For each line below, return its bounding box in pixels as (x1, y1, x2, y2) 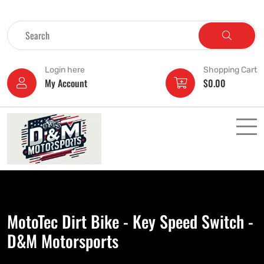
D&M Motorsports (7, 229, 118, 253)
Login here (45, 65, 85, 75)
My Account (45, 76, 87, 90)
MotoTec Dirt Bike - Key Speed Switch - (7, 209, 253, 234)
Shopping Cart (203, 65, 257, 75)
